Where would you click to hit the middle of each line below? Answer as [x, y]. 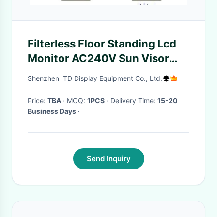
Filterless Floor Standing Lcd [102, 44]
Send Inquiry [108, 159]
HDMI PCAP [58, 73]
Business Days [52, 111]
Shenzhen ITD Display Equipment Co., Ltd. [95, 78]
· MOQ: [77, 101]
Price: [38, 101]
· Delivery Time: [134, 101]
